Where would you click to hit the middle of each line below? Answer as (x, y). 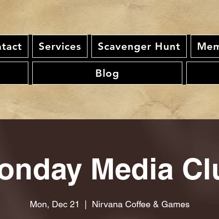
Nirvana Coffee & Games (141, 204)
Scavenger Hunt (139, 46)
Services (60, 46)
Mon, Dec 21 (55, 204)
